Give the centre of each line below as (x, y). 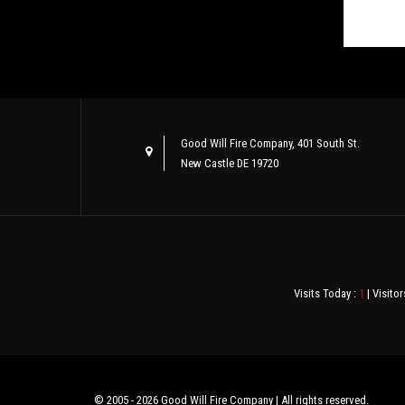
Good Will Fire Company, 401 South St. (271, 143)
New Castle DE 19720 (230, 163)
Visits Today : (326, 293)
